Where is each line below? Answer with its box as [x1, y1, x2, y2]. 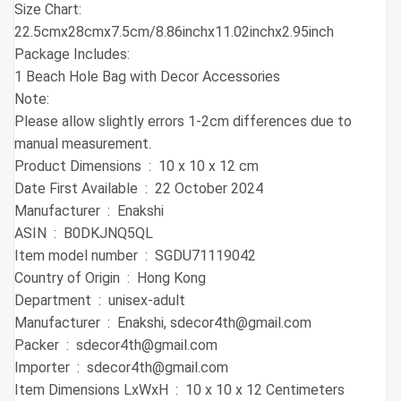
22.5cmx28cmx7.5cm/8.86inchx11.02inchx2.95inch [14, 23, 334, 41]
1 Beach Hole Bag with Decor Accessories [14, 68, 280, 86]
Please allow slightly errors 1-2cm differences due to [14, 113, 352, 131]
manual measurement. [14, 135, 151, 153]
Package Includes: [14, 46, 130, 64]
